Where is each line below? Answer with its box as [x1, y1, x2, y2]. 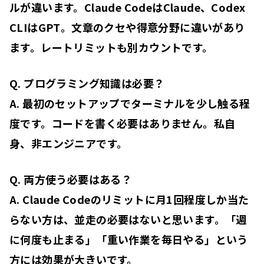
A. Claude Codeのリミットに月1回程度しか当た [9, 191, 249, 207]
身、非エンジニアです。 [9, 135, 128, 151]
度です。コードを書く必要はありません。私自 [9, 115, 236, 131]
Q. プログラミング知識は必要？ [9, 75, 165, 91]
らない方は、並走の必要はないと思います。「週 [9, 211, 247, 227]
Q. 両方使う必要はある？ [9, 171, 133, 187]
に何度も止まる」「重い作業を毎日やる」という [9, 231, 248, 247]
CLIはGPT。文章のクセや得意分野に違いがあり [9, 19, 245, 35]
